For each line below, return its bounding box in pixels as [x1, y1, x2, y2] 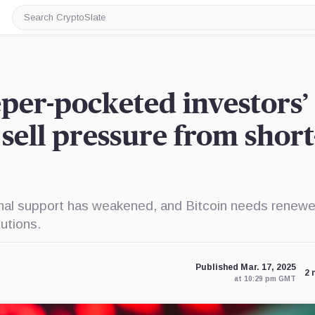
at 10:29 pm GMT [233, 275, 296, 283]
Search [22, 16, 58, 28]
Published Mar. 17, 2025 [195, 262, 296, 272]
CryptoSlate [22, 27, 84, 39]
